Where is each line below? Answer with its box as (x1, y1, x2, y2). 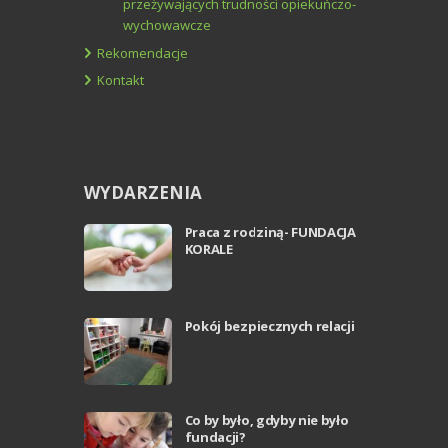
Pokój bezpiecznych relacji (184, 317, 355, 336)
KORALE (184, 240, 233, 259)
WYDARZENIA (84, 181, 202, 205)
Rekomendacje (97, 43, 188, 62)
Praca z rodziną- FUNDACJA (184, 223, 356, 242)
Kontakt (97, 71, 144, 90)
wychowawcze (123, 16, 211, 35)
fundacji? (184, 427, 246, 446)
